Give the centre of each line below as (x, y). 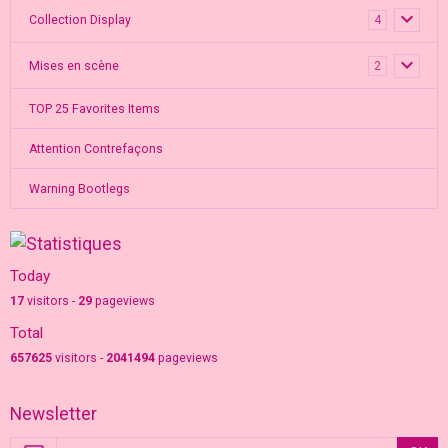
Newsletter (53, 413)
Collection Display (79, 19)
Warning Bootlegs (79, 188)
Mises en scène (73, 65)
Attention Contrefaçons (95, 148)
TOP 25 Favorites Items (94, 108)
